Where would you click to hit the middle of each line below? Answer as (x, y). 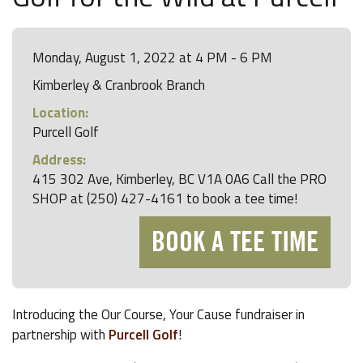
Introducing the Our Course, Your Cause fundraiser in (158, 314)
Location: (60, 113)
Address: (59, 160)
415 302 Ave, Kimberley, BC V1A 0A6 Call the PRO (179, 179)
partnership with (60, 335)
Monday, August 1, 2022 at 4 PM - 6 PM (152, 58)
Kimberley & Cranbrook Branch (119, 85)
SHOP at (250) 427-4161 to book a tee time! (165, 199)
